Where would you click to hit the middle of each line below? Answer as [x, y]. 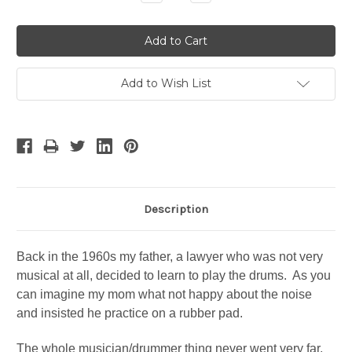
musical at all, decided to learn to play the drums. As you [174, 276]
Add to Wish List [166, 84]
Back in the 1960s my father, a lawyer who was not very [170, 257]
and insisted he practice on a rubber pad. [131, 313]
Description [176, 209]
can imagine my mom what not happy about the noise [164, 295]
